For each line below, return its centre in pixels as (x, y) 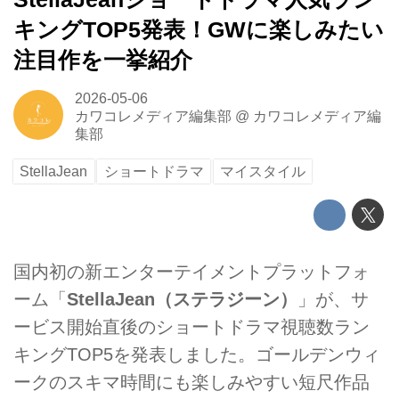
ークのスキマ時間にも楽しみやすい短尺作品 (191, 383)
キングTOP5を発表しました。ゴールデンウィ (197, 355)
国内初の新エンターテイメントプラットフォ (191, 272)
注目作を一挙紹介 (103, 61)
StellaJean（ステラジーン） (182, 300)
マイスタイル (263, 172)
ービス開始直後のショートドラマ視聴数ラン (191, 327)
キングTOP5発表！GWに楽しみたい (199, 30)
